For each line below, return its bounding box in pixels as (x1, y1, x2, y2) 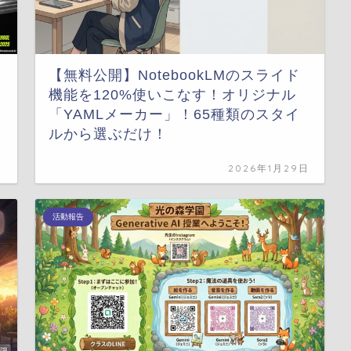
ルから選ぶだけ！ (49, 125, 168, 142)
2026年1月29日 (228, 161, 310, 174)
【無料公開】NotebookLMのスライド (49, 67, 301, 83)
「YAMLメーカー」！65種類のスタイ (49, 106, 301, 122)
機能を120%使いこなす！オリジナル (49, 86, 297, 103)
